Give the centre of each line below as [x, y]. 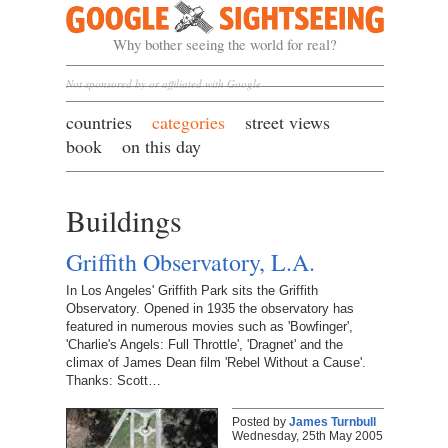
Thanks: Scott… [113, 381]
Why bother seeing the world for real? [224, 44]
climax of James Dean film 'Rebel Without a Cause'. [215, 363]
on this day [161, 145]
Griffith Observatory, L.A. [190, 261]
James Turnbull [332, 422]
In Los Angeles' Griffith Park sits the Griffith [191, 291]
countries [98, 121]
